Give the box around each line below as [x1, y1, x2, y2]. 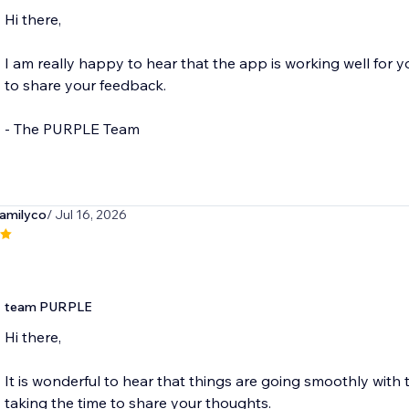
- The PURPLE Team [4, 120, 140, 139]
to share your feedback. [4, 76, 166, 95]
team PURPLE [4, 299, 92, 316]
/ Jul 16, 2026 [46, 206, 127, 224]
